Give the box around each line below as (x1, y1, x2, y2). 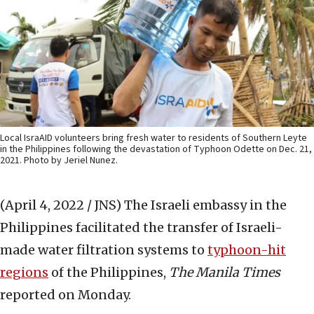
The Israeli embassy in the (124, 197, 287, 214)
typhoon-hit (207, 242, 286, 259)
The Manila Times (169, 264, 280, 281)
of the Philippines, (48, 264, 169, 281)
